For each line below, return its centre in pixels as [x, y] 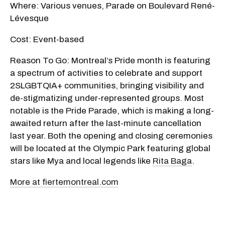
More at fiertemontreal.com [64, 182]
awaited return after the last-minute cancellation [106, 123]
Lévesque [29, 18]
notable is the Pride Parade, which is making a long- [112, 110]
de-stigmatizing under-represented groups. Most [107, 98]
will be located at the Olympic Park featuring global [110, 148]
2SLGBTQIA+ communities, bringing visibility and [107, 85]
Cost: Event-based [47, 39]
